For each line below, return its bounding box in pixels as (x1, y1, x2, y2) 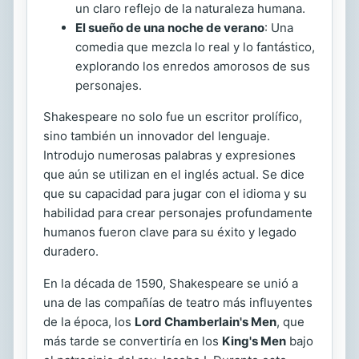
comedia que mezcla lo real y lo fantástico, (75, 38, 315, 54)
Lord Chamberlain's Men (135, 313, 276, 329)
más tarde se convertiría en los (43, 333, 222, 349)
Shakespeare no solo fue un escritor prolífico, (43, 108, 302, 124)
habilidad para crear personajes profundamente (43, 204, 313, 220)
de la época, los (43, 313, 135, 329)
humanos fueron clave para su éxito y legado (43, 224, 296, 240)
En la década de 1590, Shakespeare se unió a (43, 275, 298, 291)
